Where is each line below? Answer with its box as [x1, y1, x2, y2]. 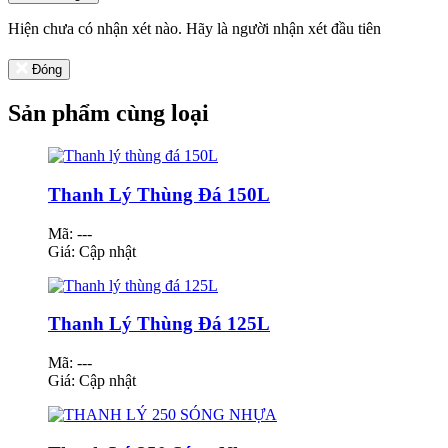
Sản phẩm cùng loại [8, 100, 209, 127]
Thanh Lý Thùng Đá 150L [48, 183, 270, 205]
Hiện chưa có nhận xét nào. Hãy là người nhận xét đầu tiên [8, 20, 381, 38]
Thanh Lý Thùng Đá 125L [48, 313, 270, 335]
